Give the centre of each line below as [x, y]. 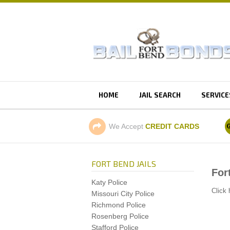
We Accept [127, 126]
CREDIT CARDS [172, 126]
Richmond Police [119, 205]
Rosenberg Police [120, 216]
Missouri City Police [123, 194]
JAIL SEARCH [160, 95]
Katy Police [109, 182]
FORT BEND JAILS [124, 164]
